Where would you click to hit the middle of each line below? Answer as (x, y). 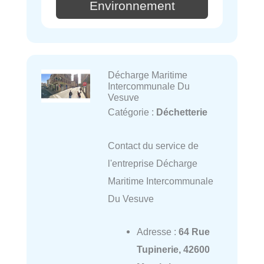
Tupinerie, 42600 (173, 249)
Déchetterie (181, 112)
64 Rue (194, 231)
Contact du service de (153, 145)
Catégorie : (132, 112)
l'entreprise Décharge (152, 163)
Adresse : (157, 231)
